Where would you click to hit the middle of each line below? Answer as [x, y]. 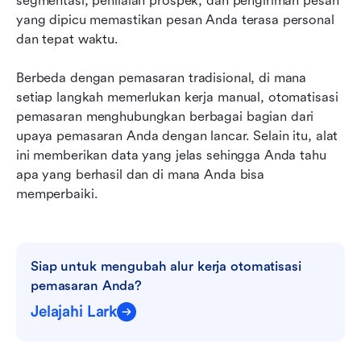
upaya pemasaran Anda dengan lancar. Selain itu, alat [177, 135]
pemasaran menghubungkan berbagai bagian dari [165, 116]
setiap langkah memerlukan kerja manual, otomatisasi [177, 97]
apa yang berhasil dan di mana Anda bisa [141, 174]
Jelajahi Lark [74, 311]
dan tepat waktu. [67, 39]
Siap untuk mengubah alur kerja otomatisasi [166, 266]
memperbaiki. [57, 193]
